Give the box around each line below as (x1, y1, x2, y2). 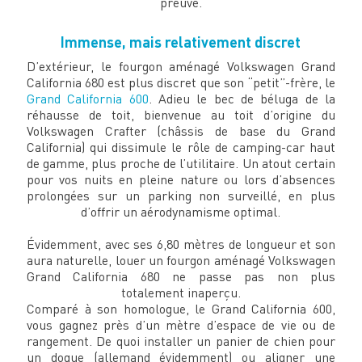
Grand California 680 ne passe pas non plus (26, 268, 336, 285)
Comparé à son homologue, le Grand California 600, (26, 301, 336, 318)
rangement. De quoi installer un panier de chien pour (26, 333, 336, 350)
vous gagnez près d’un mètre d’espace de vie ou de (26, 317, 336, 334)
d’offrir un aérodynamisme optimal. (81, 204, 281, 221)
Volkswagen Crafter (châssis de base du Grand (26, 123, 336, 140)
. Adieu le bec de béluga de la (148, 90, 336, 107)
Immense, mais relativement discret (61, 33, 301, 52)
